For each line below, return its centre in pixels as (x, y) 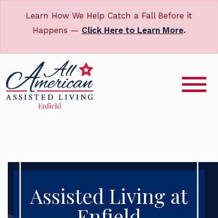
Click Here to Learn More (132, 30)
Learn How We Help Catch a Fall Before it (109, 16)
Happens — (57, 30)
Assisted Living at (109, 195)
